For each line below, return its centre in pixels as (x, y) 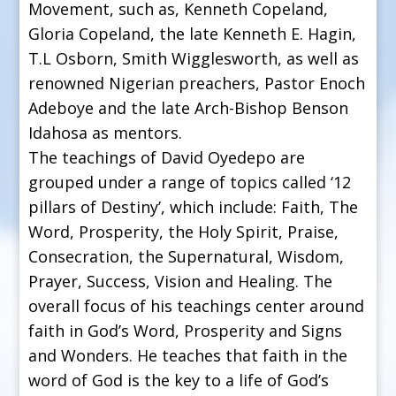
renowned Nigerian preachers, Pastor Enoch (197, 83)
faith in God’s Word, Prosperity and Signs (186, 330)
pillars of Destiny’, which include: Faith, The (194, 206)
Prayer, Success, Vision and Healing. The (181, 281)
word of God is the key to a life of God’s (179, 380)
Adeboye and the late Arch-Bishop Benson (189, 107)
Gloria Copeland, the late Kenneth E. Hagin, (193, 33)
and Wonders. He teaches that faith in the (188, 355)
